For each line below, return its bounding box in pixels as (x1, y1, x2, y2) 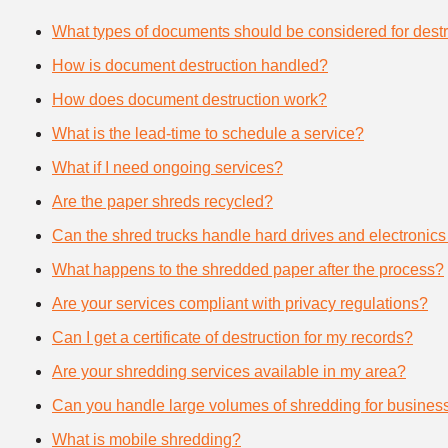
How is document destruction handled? (52, 57, 328, 75)
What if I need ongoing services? (52, 159, 283, 177)
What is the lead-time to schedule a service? (52, 125, 364, 143)
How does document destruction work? (52, 91, 327, 109)
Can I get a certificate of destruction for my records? (52, 329, 413, 347)
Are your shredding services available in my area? (52, 363, 406, 381)
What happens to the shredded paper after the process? (52, 261, 444, 279)
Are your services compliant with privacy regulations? (52, 295, 428, 313)
